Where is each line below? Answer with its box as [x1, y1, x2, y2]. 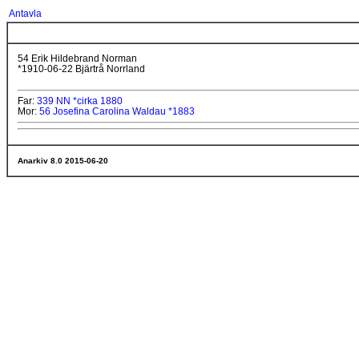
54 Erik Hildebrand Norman [18, 53, 137, 64]
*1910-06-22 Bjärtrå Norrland [18, 63, 145, 75]
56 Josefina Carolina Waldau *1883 [39, 106, 195, 117]
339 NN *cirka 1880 [37, 95, 123, 107]
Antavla [9, 8, 42, 19]
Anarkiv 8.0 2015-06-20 [18, 156, 108, 165]
